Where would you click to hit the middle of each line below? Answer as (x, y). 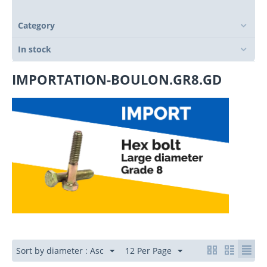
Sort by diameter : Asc (60, 251)
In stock (35, 49)
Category (36, 25)
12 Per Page (148, 251)
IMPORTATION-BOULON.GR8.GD (117, 79)
